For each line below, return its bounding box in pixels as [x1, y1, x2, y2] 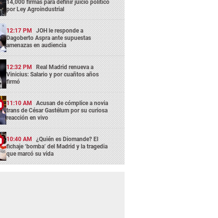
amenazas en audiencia [6, 42, 67, 49]
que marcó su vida [6, 150, 54, 158]
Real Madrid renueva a [36, 63, 94, 71]
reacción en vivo [6, 114, 49, 121]
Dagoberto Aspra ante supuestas [6, 35, 91, 42]
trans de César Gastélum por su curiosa [6, 107, 108, 114]
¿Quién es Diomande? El [36, 136, 99, 143]
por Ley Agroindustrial [6, 5, 65, 13]
